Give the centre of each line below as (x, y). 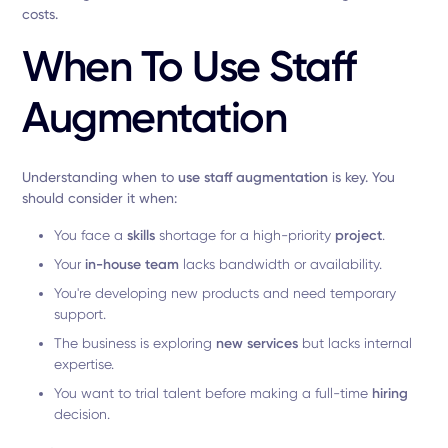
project (359, 235)
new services (257, 343)
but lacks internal (355, 343)
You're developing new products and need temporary (225, 293)
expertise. (84, 364)
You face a (91, 235)
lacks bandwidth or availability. (281, 264)
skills (141, 235)
